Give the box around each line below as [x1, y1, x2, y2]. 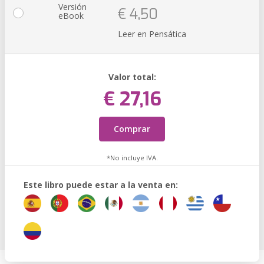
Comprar [114, 123, 150, 134]
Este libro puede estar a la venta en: [24, 179, 178, 190]
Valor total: [108, 71, 156, 82]
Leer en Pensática [118, 28, 186, 39]
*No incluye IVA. [106, 153, 158, 162]
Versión [58, 1, 87, 12]
